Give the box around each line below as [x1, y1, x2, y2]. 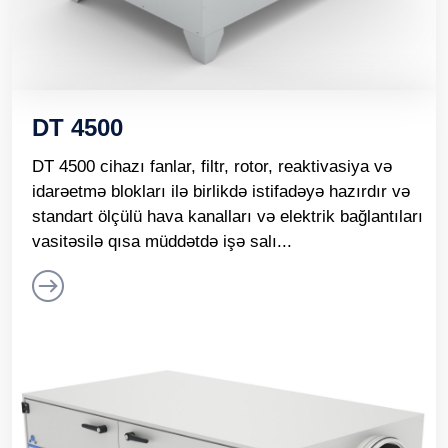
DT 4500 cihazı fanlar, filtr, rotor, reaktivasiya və [32, 157, 392, 176]
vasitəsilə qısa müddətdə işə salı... [32, 232, 292, 251]
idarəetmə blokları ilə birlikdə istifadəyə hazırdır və [32, 182, 410, 201]
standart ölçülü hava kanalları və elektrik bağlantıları [32, 207, 423, 226]
